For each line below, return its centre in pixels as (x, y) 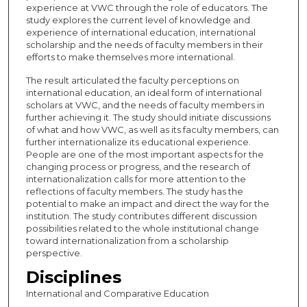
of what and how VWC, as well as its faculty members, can (152, 129)
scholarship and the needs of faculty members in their (144, 44)
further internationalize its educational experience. (138, 142)
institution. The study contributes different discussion (141, 216)
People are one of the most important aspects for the (145, 154)
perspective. (54, 253)
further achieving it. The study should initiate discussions (148, 117)
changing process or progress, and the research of (138, 166)
